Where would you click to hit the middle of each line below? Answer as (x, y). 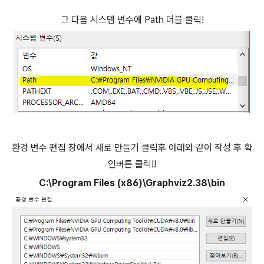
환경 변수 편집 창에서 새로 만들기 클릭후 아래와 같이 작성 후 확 (132, 148)
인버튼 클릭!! (132, 164)
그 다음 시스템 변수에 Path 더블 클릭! (132, 20)
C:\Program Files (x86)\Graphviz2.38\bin (132, 183)
